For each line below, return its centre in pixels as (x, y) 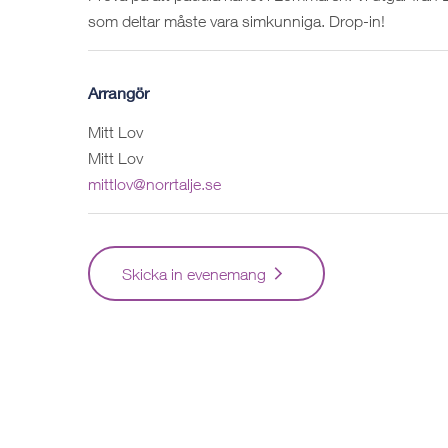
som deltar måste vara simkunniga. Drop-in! (236, 20)
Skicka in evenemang (194, 273)
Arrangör (118, 92)
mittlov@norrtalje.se (154, 183)
